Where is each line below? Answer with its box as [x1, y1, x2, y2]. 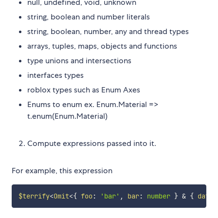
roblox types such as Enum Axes [27, 85, 140, 95]
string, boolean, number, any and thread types [27, 26, 189, 37]
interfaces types [27, 70, 84, 81]
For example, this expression [12, 165, 112, 176]
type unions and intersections [27, 55, 131, 66]
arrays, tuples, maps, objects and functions [27, 41, 177, 52]
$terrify [18, 192, 50, 201]
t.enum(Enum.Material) [27, 111, 108, 122]
